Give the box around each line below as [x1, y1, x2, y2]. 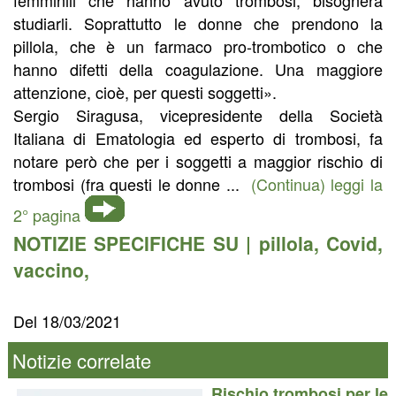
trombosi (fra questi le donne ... [13, 171, 251, 195]
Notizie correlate [11, 346, 151, 374]
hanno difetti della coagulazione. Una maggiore [13, 57, 383, 80]
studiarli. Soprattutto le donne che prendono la [13, 11, 383, 34]
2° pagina [13, 202, 80, 226]
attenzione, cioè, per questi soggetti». [13, 80, 277, 103]
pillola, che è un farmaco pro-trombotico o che [13, 34, 383, 57]
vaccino [13, 255, 84, 283]
